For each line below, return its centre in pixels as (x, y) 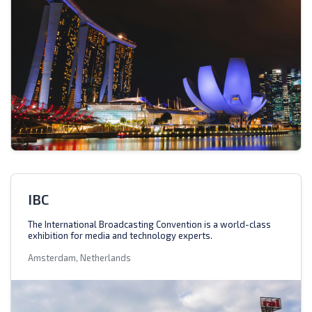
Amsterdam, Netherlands (79, 258)
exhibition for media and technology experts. (120, 236)
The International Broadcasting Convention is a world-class (149, 225)
